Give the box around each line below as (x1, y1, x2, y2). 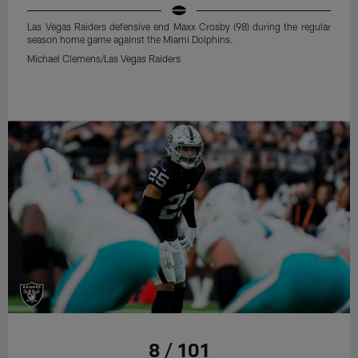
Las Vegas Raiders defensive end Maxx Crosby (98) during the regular (27, 21, 331, 33)
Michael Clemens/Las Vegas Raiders (27, 53, 181, 65)
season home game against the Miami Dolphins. (27, 34, 234, 46)
